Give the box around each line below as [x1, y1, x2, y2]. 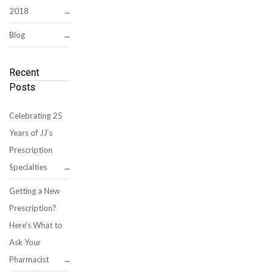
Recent [9, 67, 39, 78]
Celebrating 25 [9, 111, 62, 120]
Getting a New [9, 186, 60, 196]
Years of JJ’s [9, 128, 53, 138]
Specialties [9, 162, 47, 172]
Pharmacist [9, 254, 49, 264]
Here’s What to [9, 220, 62, 230]
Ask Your [9, 237, 41, 247]
